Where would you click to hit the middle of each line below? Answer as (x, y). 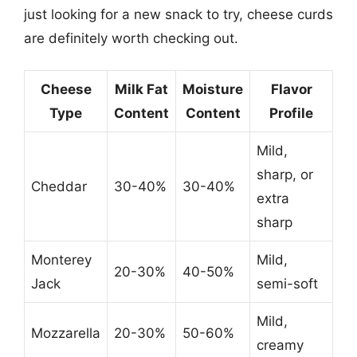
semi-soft (287, 284)
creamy (280, 345)
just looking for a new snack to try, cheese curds (178, 14)
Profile (291, 113)
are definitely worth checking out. (131, 38)
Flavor (291, 89)
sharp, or (285, 175)
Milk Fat (141, 89)
